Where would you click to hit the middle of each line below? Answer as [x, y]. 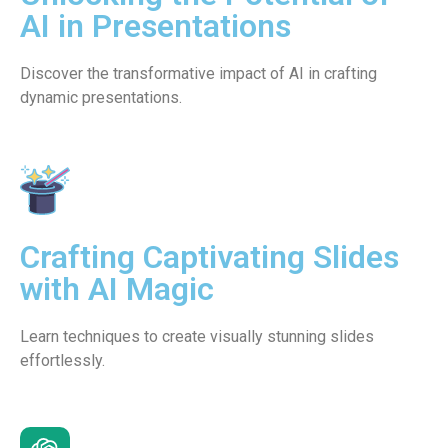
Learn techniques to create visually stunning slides [197, 336]
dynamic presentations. [101, 98]
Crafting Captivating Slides [209, 256]
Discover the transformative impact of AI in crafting [198, 74]
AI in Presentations [155, 26]
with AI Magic [117, 288]
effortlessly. [62, 360]
